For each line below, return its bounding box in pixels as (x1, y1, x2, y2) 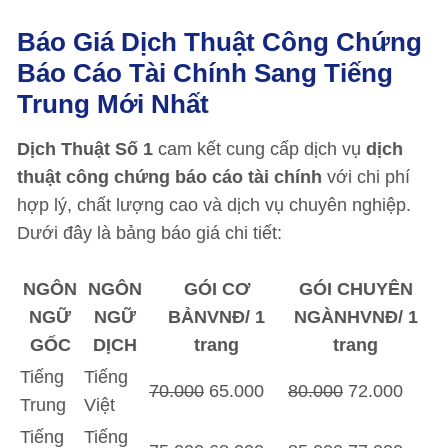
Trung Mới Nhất (17, 89, 209, 119)
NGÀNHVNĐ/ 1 (293, 307, 418, 327)
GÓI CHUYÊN (298, 279, 413, 299)
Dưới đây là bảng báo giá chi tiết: (17, 223, 282, 243)
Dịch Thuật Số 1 (17, 139, 153, 159)
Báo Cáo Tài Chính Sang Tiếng (17, 58, 393, 88)
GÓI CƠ (183, 279, 250, 299)
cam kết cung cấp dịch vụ (153, 139, 361, 159)
